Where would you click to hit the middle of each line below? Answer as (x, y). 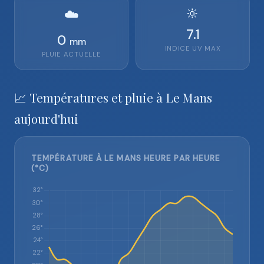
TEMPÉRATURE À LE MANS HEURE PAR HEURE (126, 158)
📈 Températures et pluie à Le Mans (113, 97)
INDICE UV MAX (193, 49)
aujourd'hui (46, 118)
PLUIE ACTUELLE (71, 55)
